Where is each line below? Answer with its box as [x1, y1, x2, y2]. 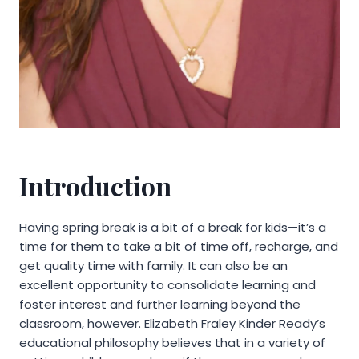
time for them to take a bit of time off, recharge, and [19, 237, 338, 255]
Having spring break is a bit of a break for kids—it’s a [19, 218, 326, 236]
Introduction [19, 167, 171, 203]
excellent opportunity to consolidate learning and [19, 276, 316, 293]
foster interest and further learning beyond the [19, 295, 301, 313]
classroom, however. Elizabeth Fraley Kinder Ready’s [19, 314, 325, 332]
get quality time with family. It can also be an [19, 256, 288, 274]
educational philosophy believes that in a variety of [19, 333, 325, 351]
